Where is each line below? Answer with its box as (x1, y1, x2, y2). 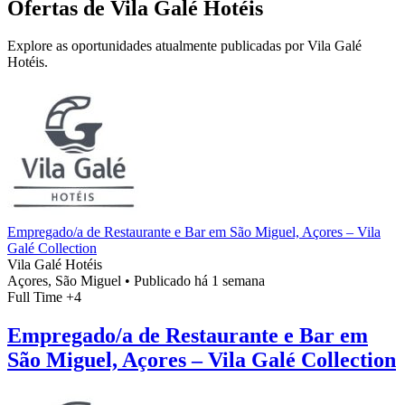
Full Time (7, 289, 66, 306)
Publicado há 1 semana (134, 273, 265, 289)
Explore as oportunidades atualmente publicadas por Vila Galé (7, 38, 362, 54)
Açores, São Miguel (7, 273, 121, 289)
